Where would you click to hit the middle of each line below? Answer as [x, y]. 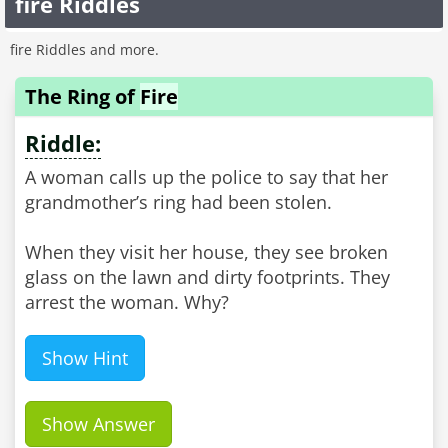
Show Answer [98, 424]
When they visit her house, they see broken [206, 252]
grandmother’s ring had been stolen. [178, 202]
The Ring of [82, 96]
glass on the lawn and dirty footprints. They [207, 277]
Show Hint [85, 358]
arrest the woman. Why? [127, 302]
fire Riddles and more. [84, 49]
